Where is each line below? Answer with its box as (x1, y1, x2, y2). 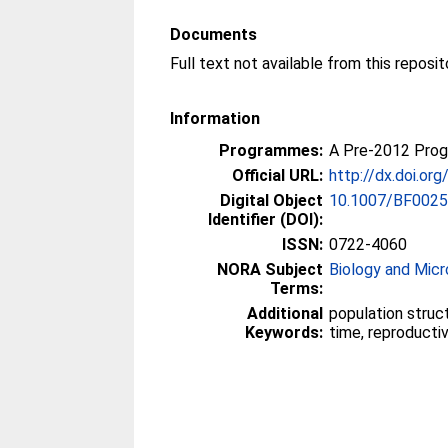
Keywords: (245, 323, 324, 342)
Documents (170, 25, 258, 44)
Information (170, 109, 261, 128)
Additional (247, 304, 324, 323)
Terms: (270, 279, 324, 298)
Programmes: (219, 141, 324, 160)
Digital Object (220, 191, 324, 210)
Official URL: (232, 166, 324, 185)
